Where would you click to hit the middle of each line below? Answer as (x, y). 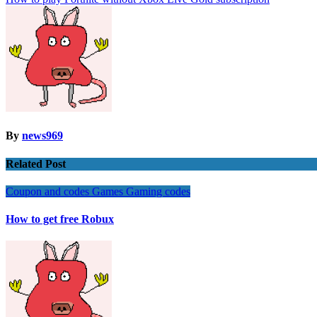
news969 (42, 136)
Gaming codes (158, 191)
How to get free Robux (60, 219)
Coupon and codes (49, 191)
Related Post (36, 163)
